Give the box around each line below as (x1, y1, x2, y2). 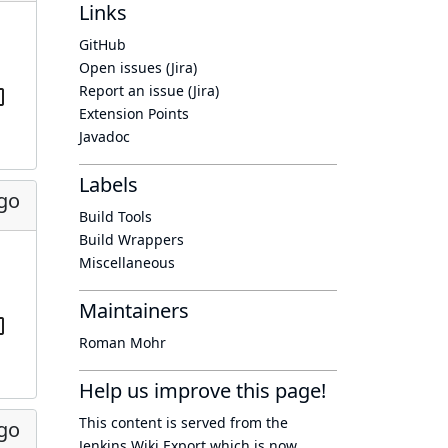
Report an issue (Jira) (79, 81, 219, 100)
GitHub (79, 35, 126, 54)
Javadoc (79, 127, 130, 146)
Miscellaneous (79, 253, 175, 272)
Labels (79, 171, 138, 198)
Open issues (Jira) (79, 58, 197, 77)
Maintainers (79, 297, 189, 324)
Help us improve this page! (79, 377, 326, 404)
